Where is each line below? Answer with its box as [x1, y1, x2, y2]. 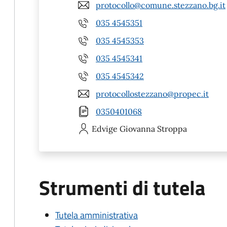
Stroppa [157, 124, 187, 134]
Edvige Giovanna [92, 124, 155, 134]
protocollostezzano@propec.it [96, 88, 209, 99]
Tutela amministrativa [55, 208, 138, 222]
